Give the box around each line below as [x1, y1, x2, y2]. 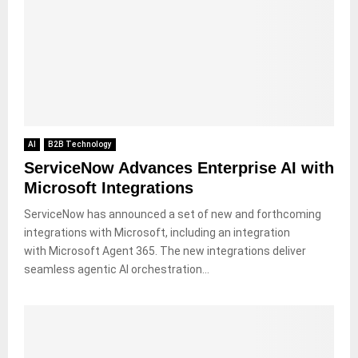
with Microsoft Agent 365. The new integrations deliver [24, 244, 306, 257]
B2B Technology [48, 139, 112, 149]
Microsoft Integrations [24, 178, 193, 197]
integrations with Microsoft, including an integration [24, 225, 290, 239]
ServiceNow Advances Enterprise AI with [24, 158, 334, 177]
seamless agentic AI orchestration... [24, 262, 209, 276]
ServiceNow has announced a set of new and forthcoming [24, 207, 321, 221]
